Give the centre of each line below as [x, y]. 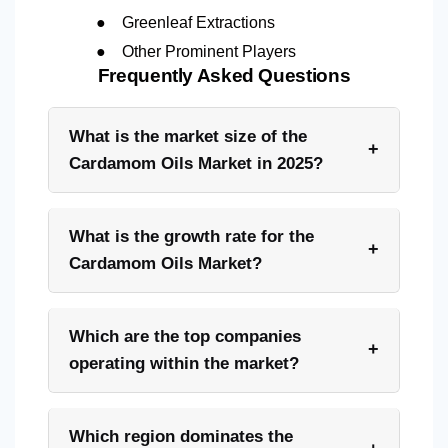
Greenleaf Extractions [198, 22]
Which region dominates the [181, 436]
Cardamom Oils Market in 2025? [196, 163]
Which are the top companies [185, 336]
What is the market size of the [188, 136]
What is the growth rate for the [191, 236]
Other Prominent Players [211, 51]
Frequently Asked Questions [224, 75]
